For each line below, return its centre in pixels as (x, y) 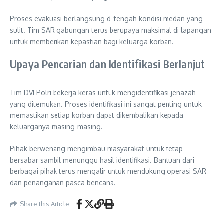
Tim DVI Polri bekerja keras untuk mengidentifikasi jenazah (103, 93)
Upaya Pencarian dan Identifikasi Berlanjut (108, 64)
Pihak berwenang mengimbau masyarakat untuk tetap (96, 149)
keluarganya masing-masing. (56, 127)
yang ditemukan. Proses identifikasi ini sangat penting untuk (106, 104)
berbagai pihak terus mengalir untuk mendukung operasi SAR (108, 171)
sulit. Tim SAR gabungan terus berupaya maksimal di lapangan (111, 30)
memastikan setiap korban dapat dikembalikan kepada (97, 115)
